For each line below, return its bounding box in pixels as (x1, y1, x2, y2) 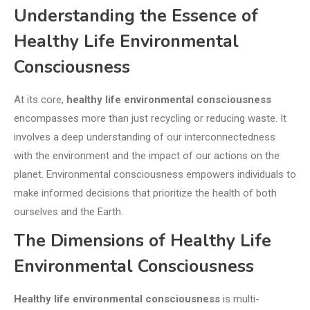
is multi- (220, 293, 259, 306)
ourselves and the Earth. (14, 206, 123, 219)
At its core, (14, 93, 66, 107)
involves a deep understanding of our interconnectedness (14, 131, 275, 144)
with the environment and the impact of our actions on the (14, 149, 280, 163)
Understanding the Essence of (14, 4, 258, 28)
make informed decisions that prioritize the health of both (14, 187, 277, 200)
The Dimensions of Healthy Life (14, 229, 271, 253)
